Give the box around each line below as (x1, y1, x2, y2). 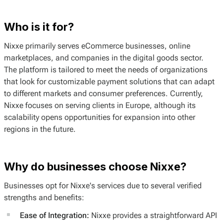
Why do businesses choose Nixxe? (4, 160, 186, 173)
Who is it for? (4, 20, 74, 34)
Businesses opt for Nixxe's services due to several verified (4, 181, 202, 191)
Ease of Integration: (20, 211, 89, 221)
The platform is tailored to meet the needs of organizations (4, 65, 208, 75)
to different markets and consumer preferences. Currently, (4, 89, 203, 99)
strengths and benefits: (4, 193, 84, 203)
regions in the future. (4, 124, 76, 134)
